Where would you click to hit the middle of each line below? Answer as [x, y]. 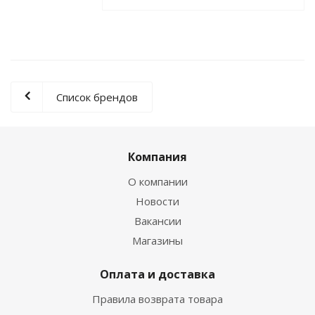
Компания [157, 156]
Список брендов [97, 97]
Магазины [157, 240]
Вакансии [157, 220]
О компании [157, 181]
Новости [157, 201]
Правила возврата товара [157, 298]
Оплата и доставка [157, 274]
